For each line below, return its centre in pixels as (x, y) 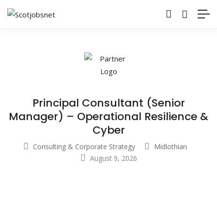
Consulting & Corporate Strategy (84, 146)
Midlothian (170, 146)
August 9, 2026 (112, 158)
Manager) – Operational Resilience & (108, 116)
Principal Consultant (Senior (108, 103)
